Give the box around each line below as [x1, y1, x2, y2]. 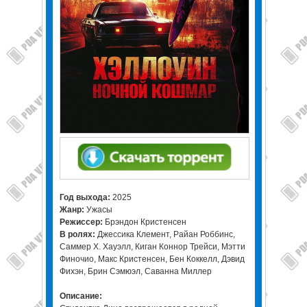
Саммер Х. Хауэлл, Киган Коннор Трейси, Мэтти [59, 242, 245, 251]
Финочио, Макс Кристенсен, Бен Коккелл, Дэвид [59, 254, 245, 264]
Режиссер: [59, 217, 105, 227]
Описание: [59, 291, 102, 301]
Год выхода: [59, 193, 112, 202]
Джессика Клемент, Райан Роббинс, [97, 230, 235, 239]
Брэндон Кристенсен [104, 217, 186, 227]
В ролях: [59, 230, 97, 239]
